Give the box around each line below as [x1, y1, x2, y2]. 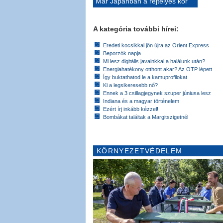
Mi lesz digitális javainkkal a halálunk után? [103, 58, 205, 64]
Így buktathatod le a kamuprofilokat [103, 74, 187, 80]
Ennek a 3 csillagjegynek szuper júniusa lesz [103, 90, 211, 96]
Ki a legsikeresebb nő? [103, 82, 158, 88]
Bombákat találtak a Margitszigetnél [103, 113, 188, 120]
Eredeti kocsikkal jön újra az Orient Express [103, 42, 209, 48]
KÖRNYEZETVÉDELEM [97, 146, 183, 155]
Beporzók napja [103, 50, 141, 56]
